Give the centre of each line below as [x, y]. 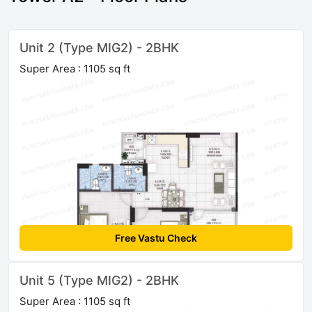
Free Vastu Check [156, 238]
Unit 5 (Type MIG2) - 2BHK [99, 281]
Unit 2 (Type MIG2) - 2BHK [99, 48]
